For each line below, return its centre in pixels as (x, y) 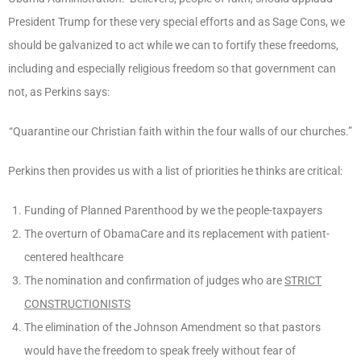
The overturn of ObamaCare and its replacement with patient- (177, 233)
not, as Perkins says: (59, 91)
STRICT (303, 280)
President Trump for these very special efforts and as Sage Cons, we (176, 21)
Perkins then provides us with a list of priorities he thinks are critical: (175, 170)
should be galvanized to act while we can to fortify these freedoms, (173, 45)
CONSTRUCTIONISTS (77, 303)
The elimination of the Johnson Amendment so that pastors (172, 327)
